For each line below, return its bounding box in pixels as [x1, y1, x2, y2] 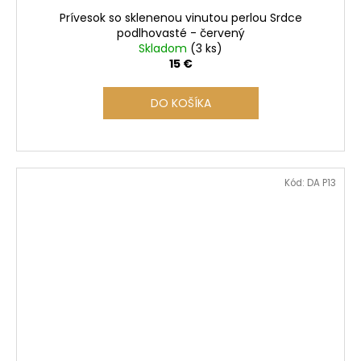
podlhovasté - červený [116, 25, 245, 42]
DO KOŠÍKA [150, 95, 211, 112]
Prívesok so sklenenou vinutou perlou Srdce [59, 10, 302, 27]
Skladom [139, 40, 190, 57]
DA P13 [307, 176, 336, 190]
